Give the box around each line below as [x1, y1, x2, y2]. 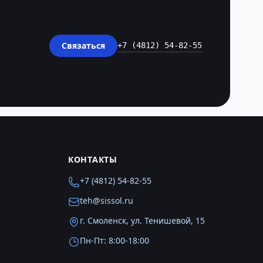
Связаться [62, 40, 105, 51]
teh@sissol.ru [80, 195, 133, 206]
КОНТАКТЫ [68, 154, 117, 165]
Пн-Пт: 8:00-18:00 [80, 235, 149, 246]
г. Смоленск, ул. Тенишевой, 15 [80, 215, 205, 226]
